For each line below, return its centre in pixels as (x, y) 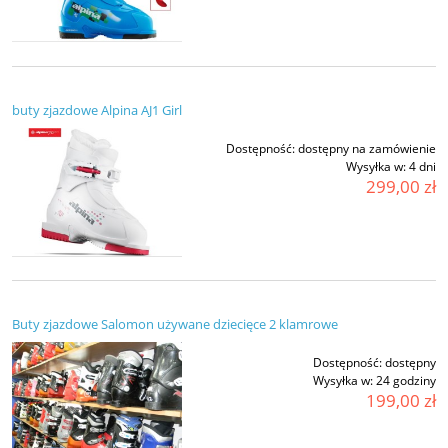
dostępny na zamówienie (367, 148)
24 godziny (406, 381)
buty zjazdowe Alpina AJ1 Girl (97, 109)
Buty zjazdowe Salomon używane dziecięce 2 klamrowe (175, 324)
